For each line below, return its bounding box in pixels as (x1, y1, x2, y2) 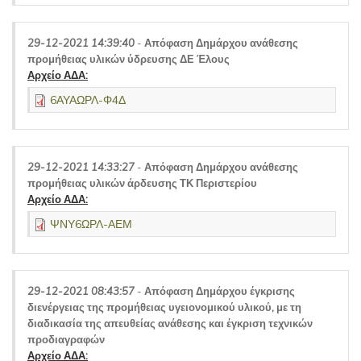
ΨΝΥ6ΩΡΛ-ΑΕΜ (50, 217, 132, 231)
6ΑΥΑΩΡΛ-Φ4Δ (50, 93, 126, 107)
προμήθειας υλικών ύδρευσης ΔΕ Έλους (27, 52, 230, 65)
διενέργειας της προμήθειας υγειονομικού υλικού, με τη (27, 301, 301, 313)
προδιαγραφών (27, 333, 105, 346)
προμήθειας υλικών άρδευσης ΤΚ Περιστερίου (27, 176, 257, 189)
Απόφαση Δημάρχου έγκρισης (144, 284, 295, 297)
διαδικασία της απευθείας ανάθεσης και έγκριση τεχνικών (27, 317, 313, 330)
